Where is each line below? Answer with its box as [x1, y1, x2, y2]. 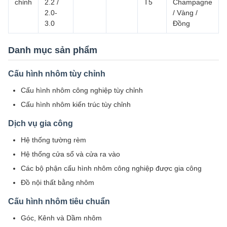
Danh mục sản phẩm [8, 45, 97, 55]
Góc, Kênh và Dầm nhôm [21, 214, 102, 222]
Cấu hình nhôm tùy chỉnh [8, 69, 105, 78]
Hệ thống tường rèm [21, 136, 86, 144]
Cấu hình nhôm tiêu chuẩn [8, 197, 110, 206]
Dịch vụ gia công [8, 119, 73, 128]
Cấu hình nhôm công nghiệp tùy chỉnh [21, 86, 143, 94]
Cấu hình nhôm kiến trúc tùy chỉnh [21, 100, 131, 108]
